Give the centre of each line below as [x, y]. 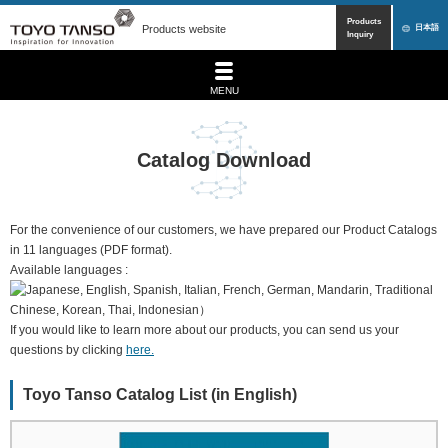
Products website [184, 28]
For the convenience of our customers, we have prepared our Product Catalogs [223, 230]
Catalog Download [224, 160]
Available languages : [69, 270]
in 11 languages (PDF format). [91, 250]
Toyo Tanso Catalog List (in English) [160, 394]
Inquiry [359, 34]
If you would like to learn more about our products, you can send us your [204, 330]
